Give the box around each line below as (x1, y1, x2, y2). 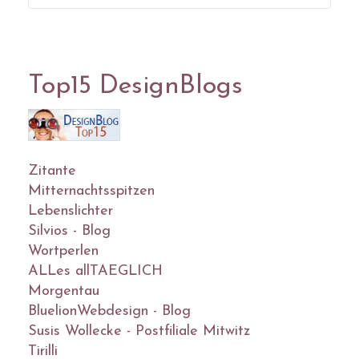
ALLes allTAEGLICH (28, 263, 163, 279)
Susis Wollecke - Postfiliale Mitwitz (28, 323, 250, 339)
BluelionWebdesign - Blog (28, 303, 191, 319)
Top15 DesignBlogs (28, 74, 243, 99)
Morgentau (28, 283, 99, 299)
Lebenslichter (28, 203, 113, 219)
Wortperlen (28, 243, 99, 259)
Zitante (28, 163, 76, 179)
